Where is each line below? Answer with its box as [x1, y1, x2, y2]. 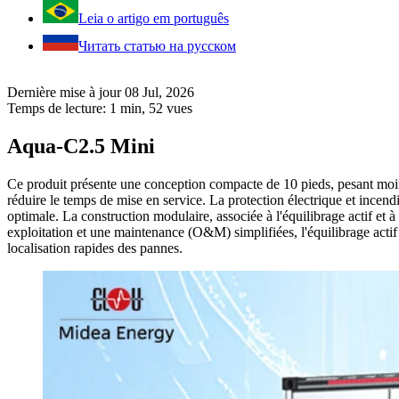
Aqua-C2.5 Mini [7, 134, 155, 158]
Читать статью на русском [78, 38, 236, 54]
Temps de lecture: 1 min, [7, 101, 149, 117]
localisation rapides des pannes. [7, 240, 183, 256]
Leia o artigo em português [78, 11, 229, 27]
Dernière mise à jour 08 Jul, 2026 [7, 85, 194, 101]
